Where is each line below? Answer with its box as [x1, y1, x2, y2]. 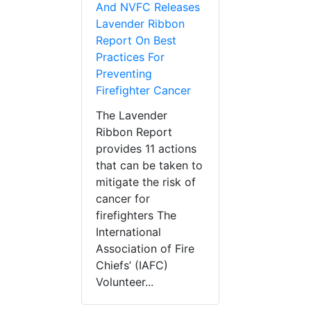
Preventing [96, 67, 152, 81]
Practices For [96, 50, 165, 65]
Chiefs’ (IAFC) [96, 258, 168, 273]
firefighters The [96, 208, 176, 223]
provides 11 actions [96, 142, 196, 156]
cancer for [96, 192, 150, 206]
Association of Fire [96, 242, 194, 256]
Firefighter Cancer [96, 83, 191, 98]
